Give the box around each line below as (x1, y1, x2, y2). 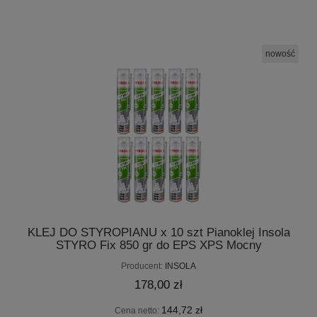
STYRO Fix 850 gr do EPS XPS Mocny (55, 238, 262, 253)
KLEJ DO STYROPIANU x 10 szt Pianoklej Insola (27, 226, 290, 240)
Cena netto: (115, 305, 161, 316)
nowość (265, 49, 296, 59)
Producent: (121, 261, 163, 272)
